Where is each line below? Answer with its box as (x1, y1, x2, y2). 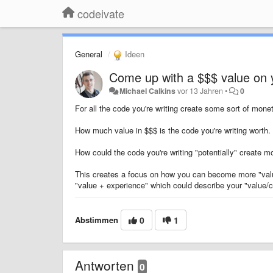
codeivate (77, 5, 124, 21)
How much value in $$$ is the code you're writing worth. (75, 124, 271, 136)
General (75, 48, 102, 60)
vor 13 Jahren (177, 85, 224, 96)
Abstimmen (75, 213, 118, 225)
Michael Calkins (119, 85, 176, 96)
